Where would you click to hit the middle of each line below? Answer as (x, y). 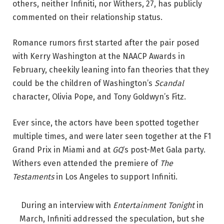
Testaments (33, 177)
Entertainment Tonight (154, 205)
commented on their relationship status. (87, 17)
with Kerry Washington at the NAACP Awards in (99, 56)
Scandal (169, 83)
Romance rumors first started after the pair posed (106, 43)
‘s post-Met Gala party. (164, 150)
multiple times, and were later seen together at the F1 (112, 136)
